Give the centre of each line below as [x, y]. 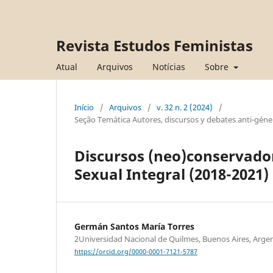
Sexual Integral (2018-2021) [172, 174]
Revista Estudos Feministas [154, 45]
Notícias [169, 66]
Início [84, 107]
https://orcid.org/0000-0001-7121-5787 [136, 252]
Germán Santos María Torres [134, 226]
